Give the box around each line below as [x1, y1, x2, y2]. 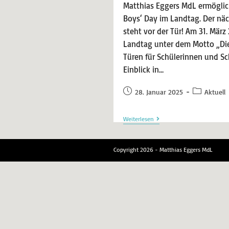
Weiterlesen [123, 115, 154, 123]
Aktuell [204, 87, 225, 97]
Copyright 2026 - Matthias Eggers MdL [113, 145, 213, 153]
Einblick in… [123, 64, 164, 75]
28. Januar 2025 [134, 87, 183, 97]
